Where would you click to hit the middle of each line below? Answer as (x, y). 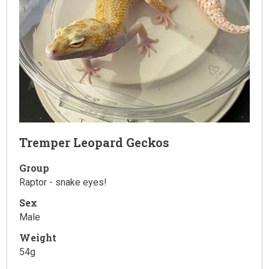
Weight (38, 237)
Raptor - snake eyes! (63, 182)
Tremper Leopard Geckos (95, 142)
